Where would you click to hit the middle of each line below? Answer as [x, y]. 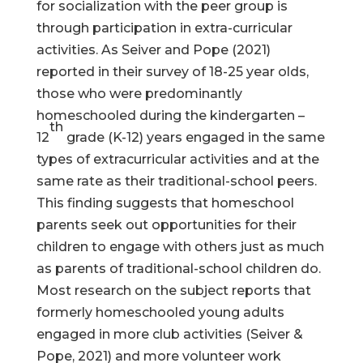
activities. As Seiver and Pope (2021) [153, 50]
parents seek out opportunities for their [166, 225]
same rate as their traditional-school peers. [176, 181]
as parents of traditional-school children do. [178, 269]
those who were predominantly [139, 94]
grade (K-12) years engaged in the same [194, 137]
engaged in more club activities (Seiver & [169, 334]
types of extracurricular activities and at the [177, 159]
